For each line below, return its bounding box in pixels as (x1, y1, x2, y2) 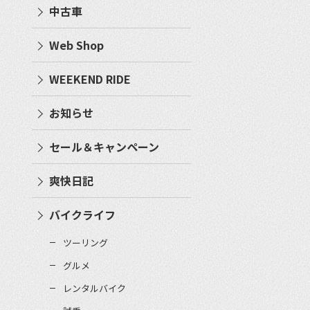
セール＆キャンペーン (49, 138, 159, 155)
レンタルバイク (63, 281, 126, 295)
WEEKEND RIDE (49, 70, 131, 87)
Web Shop (49, 36, 104, 53)
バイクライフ (49, 206, 116, 223)
